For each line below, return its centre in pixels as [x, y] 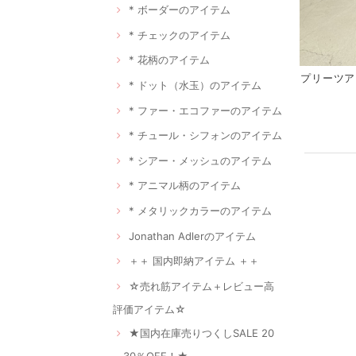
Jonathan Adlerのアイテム [192, 236]
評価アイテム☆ [149, 309]
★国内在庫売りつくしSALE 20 [201, 333]
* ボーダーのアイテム [180, 10]
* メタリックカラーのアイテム [200, 211]
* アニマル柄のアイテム [185, 186]
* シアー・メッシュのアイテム [200, 160]
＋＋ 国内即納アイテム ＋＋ [194, 261]
